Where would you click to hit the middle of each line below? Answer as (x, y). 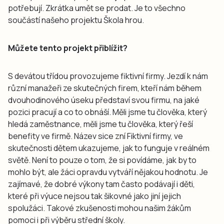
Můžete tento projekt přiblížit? (68, 48)
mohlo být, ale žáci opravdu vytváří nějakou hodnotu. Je (108, 172)
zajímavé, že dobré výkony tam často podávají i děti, (101, 184)
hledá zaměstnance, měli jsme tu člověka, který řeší (100, 124)
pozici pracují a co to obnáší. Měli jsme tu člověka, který (107, 112)
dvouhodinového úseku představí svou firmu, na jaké (104, 100)
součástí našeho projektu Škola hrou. (76, 20)
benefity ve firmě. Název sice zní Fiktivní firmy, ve (95, 136)
